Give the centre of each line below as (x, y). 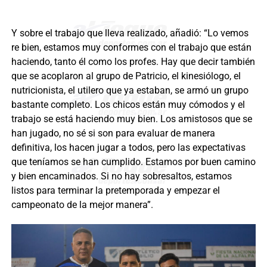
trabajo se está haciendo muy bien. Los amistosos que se (131, 119)
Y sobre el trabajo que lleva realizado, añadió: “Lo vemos (130, 33)
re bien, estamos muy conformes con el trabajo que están (131, 47)
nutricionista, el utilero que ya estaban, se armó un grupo (130, 90)
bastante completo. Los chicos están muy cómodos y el (128, 104)
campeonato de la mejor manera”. (82, 204)
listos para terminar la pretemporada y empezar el (115, 190)
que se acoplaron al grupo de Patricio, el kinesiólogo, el (126, 76)
